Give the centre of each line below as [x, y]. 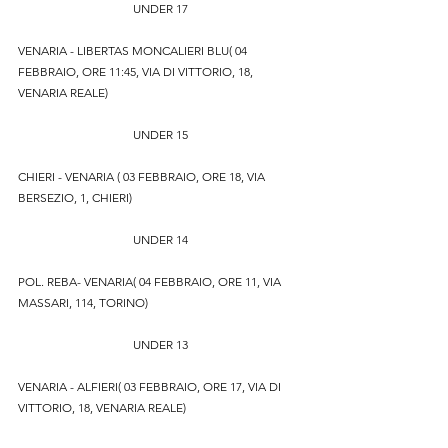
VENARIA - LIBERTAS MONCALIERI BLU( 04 [134, 50]
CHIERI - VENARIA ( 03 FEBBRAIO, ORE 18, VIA [143, 176]
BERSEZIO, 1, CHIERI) [75, 197]
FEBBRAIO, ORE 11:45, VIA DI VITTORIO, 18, [137, 71]
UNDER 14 [160, 239]
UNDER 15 [160, 134]
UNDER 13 [160, 344]
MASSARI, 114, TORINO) [83, 302]
